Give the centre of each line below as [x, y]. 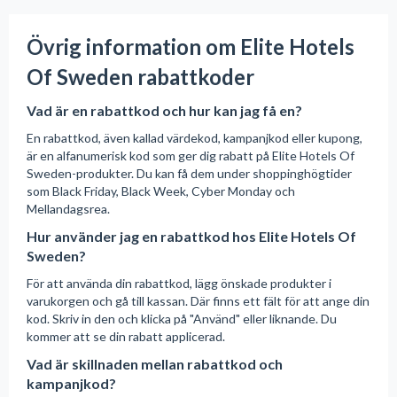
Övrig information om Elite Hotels [191, 46]
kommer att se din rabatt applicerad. [126, 336]
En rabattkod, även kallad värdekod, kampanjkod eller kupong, [195, 137]
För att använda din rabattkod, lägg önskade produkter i [179, 283]
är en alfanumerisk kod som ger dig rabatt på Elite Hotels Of [191, 155]
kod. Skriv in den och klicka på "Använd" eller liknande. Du [182, 318]
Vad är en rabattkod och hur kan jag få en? [164, 110]
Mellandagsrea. [68, 208]
